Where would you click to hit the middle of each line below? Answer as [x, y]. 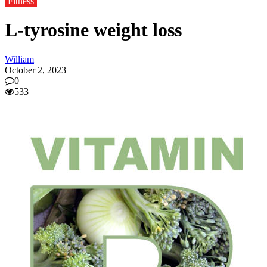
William [19, 59]
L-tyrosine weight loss [93, 30]
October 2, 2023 [35, 70]
